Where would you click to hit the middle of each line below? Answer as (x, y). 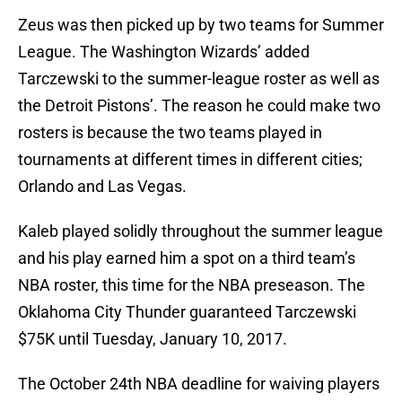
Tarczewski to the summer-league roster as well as (199, 79)
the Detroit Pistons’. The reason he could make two (199, 106)
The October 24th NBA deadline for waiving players (199, 384)
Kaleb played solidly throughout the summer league (201, 232)
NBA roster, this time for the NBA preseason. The (192, 285)
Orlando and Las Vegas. (102, 187)
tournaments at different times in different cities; (190, 160)
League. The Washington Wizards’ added (164, 52)
